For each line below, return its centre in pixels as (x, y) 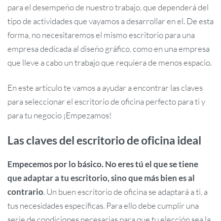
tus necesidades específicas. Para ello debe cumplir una (103, 205)
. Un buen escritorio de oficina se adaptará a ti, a (126, 192)
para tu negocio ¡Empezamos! (59, 115)
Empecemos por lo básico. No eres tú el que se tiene (103, 164)
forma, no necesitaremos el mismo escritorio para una (101, 35)
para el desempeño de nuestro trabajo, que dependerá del (108, 7)
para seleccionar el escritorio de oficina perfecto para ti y (106, 101)
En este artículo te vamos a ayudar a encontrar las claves (105, 87)
